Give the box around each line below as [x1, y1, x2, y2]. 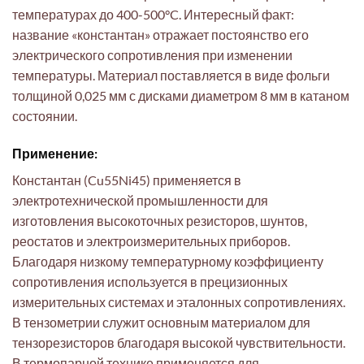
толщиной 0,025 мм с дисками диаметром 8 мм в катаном [12, 87, 349, 103]
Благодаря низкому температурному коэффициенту [12, 253, 323, 269]
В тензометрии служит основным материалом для [12, 314, 310, 330]
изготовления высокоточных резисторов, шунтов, [12, 212, 307, 228]
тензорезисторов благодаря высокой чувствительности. [12, 334, 345, 350]
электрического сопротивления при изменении [12, 46, 292, 63]
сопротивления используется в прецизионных [12, 273, 288, 289]
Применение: [12, 145, 97, 161]
